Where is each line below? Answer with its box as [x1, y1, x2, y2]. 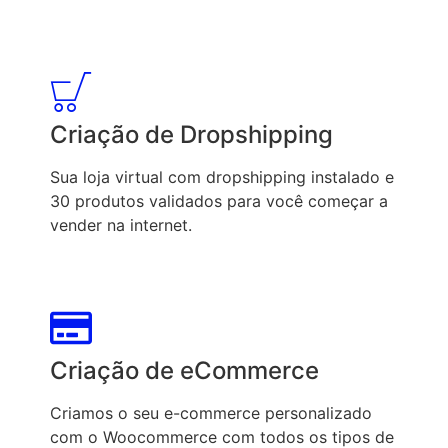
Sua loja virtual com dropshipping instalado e [50, 166, 394, 187]
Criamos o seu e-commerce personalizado [50, 402, 372, 423]
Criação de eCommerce [50, 355, 319, 385]
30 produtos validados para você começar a [50, 190, 388, 211]
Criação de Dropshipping [50, 119, 333, 149]
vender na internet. [50, 214, 192, 235]
